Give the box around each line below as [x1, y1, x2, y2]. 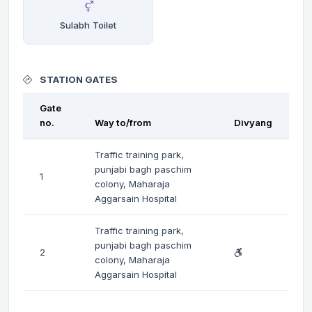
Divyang [234, 116, 272, 128]
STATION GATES [38, 73, 118, 85]
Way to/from [95, 116, 151, 128]
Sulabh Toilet [60, 19, 116, 31]
